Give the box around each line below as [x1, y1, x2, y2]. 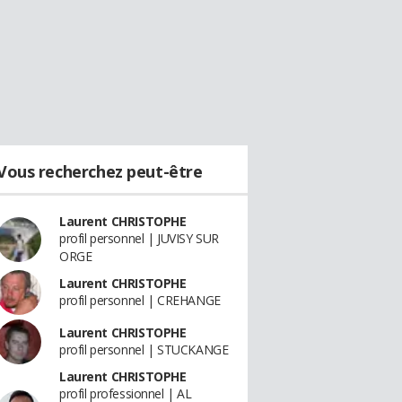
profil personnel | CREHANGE [59, 292, 221, 309]
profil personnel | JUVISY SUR [59, 230, 219, 247]
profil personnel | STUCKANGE [59, 341, 229, 358]
